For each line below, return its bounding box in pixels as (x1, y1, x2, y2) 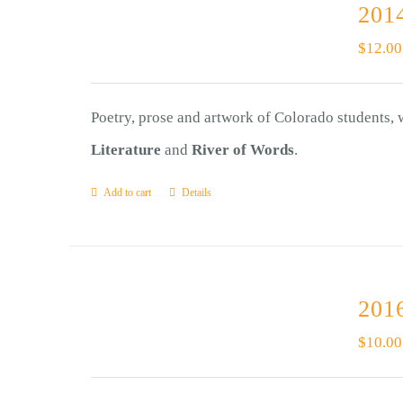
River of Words (191, 141, 294, 158)
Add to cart (103, 186, 151, 199)
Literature (90, 141, 161, 158)
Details (181, 186, 211, 199)
